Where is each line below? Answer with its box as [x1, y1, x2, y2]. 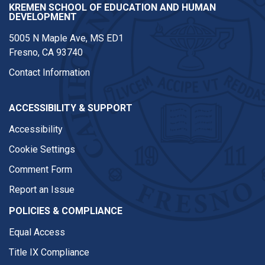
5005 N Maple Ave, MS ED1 [9, 33, 124, 44]
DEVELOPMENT [9, 11, 77, 22]
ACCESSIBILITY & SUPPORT [9, 102, 132, 114]
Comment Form [9, 164, 72, 175]
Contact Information [9, 67, 90, 78]
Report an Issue [9, 184, 75, 195]
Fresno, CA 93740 [9, 47, 83, 58]
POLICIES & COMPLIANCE [9, 205, 122, 216]
